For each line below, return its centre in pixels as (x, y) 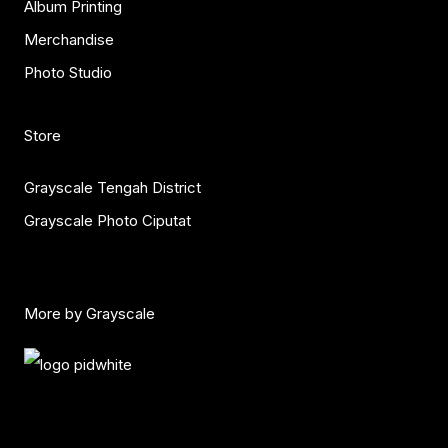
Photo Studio (68, 72)
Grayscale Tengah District (112, 187)
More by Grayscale (89, 313)
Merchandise (69, 39)
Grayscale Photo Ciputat (107, 220)
